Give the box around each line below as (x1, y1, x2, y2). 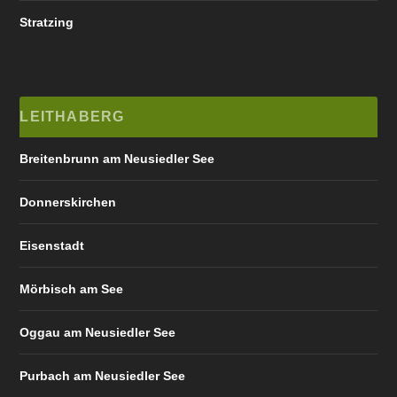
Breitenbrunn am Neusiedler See (19, 151, 215, 166)
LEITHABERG (19, 108, 125, 124)
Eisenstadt (19, 237, 85, 253)
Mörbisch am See (19, 281, 124, 296)
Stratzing (19, 14, 74, 29)
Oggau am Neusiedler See (19, 324, 176, 339)
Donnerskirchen (19, 194, 117, 209)
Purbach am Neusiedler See (19, 368, 186, 383)
